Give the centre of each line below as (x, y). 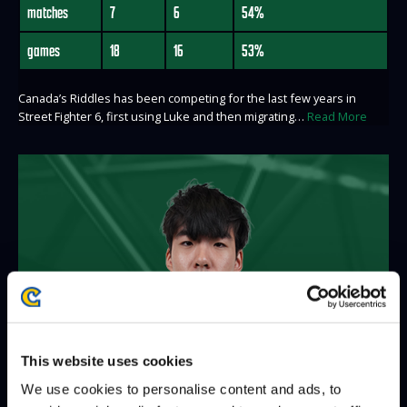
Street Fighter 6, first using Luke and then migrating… (163, 117)
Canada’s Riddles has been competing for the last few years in (187, 99)
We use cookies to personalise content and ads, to (181, 389)
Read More (337, 117)
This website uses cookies (107, 361)
